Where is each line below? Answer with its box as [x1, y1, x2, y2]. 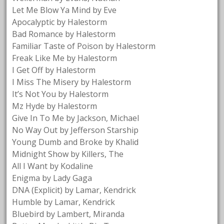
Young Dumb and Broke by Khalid [12, 136, 139, 147]
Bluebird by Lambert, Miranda [12, 208, 125, 219]
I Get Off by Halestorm [12, 64, 96, 75]
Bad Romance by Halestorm [12, 28, 116, 39]
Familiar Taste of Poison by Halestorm [12, 40, 156, 51]
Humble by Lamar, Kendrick [12, 196, 115, 207]
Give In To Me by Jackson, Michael [12, 112, 139, 123]
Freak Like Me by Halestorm [12, 52, 117, 63]
